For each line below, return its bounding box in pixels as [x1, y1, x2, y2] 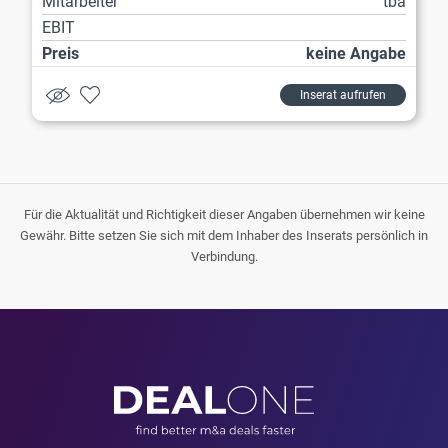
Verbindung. [190, 248, 258, 264]
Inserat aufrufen [300, 87, 386, 102]
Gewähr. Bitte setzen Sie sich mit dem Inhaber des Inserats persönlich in [20, 227, 428, 243]
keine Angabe [306, 43, 406, 63]
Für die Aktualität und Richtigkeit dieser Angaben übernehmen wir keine [23, 206, 425, 222]
